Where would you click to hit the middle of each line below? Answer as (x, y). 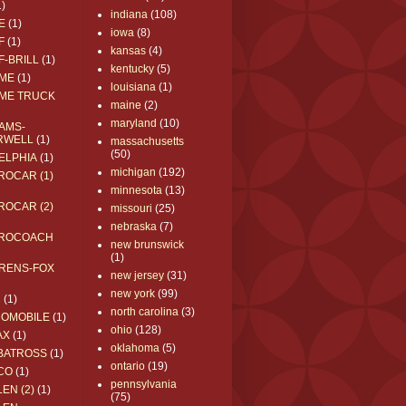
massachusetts (147, 142)
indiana (129, 15)
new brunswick (147, 245)
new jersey (137, 276)
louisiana (133, 87)
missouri (131, 209)
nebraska (134, 227)
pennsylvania (144, 385)
